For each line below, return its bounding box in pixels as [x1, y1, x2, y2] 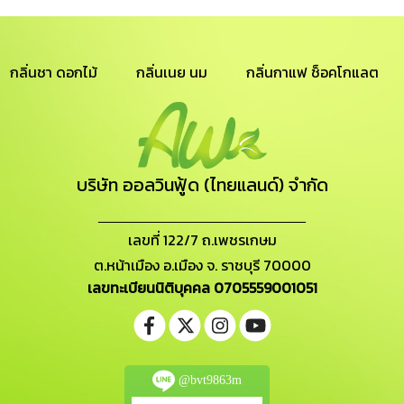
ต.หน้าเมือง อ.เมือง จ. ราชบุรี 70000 [93, 254, 311, 276]
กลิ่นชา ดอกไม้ [10, 61, 97, 83]
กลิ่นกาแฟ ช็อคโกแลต [246, 61, 379, 83]
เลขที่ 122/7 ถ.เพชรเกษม [127, 229, 277, 251]
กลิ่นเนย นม [136, 61, 207, 83]
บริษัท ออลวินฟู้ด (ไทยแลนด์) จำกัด [76, 171, 328, 198]
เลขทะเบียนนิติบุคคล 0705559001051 [87, 277, 317, 298]
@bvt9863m [175, 372, 242, 387]
